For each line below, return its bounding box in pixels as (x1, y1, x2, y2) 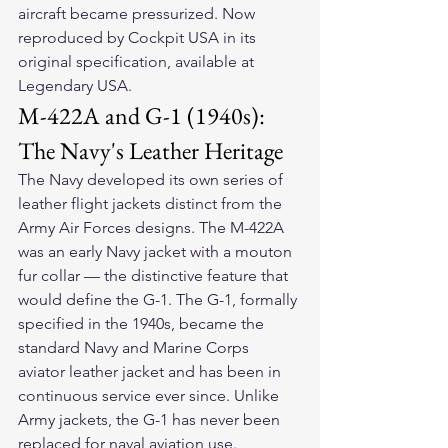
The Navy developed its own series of (18, 170, 287, 190)
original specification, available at (18, 52, 258, 72)
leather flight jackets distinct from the (18, 194, 286, 214)
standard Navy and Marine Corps (18, 338, 253, 358)
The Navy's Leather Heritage (18, 135, 283, 167)
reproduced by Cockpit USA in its (18, 28, 260, 48)
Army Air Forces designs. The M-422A (18, 218, 288, 238)
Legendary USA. (18, 76, 132, 96)
